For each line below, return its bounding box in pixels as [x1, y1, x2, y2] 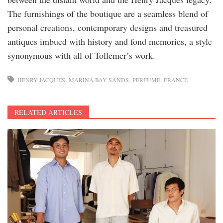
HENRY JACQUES [17, 76, 65, 84]
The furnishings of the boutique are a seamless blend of [7, 7, 208, 20]
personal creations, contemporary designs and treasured [7, 21, 208, 34]
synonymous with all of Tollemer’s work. [7, 49, 155, 62]
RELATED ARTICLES [14, 108, 82, 117]
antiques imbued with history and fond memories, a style [7, 35, 212, 48]
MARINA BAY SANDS [69, 76, 129, 84]
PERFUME [132, 76, 160, 84]
